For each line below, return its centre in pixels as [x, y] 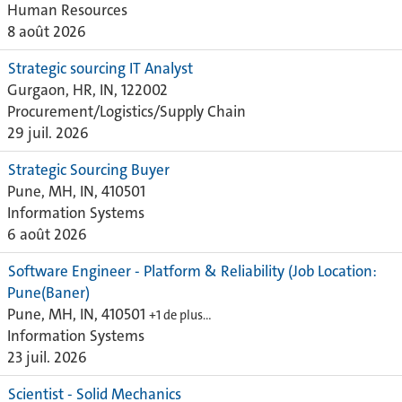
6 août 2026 [47, 234]
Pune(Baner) [48, 293]
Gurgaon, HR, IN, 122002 [87, 90]
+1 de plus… [180, 315]
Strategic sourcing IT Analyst [100, 68]
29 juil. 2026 [48, 133]
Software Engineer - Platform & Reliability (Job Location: [192, 271]
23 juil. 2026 [47, 357]
